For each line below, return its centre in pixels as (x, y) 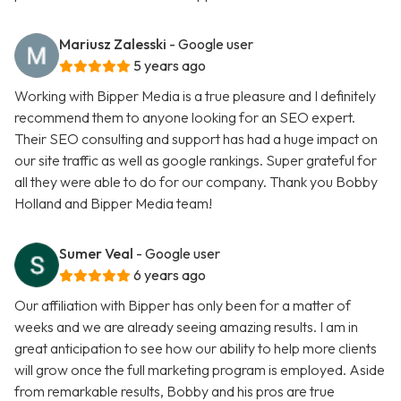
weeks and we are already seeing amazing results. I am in (186, 327)
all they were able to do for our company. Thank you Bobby (196, 182)
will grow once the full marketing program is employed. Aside (200, 370)
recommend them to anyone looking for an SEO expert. (185, 118)
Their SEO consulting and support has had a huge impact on (196, 139)
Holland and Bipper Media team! (113, 204)
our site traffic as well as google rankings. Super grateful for (196, 161)
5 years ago (170, 66)
